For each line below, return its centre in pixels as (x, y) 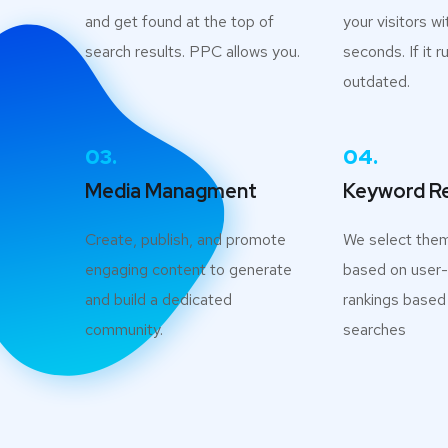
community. (124, 329)
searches (374, 329)
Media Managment (171, 190)
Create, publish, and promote (185, 239)
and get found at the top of (179, 21)
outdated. (376, 81)
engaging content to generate (188, 269)
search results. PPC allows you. (192, 51)
